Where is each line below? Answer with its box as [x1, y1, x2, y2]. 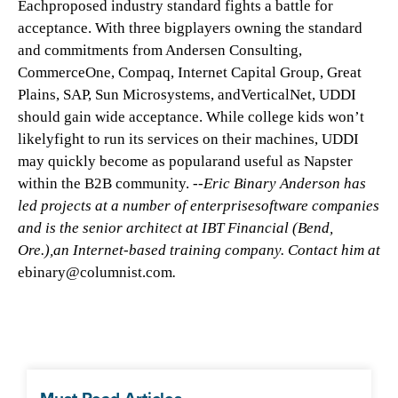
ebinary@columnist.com [18, 264, 172, 281]
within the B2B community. [18, 175, 193, 192]
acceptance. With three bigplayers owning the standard [18, 20, 362, 36]
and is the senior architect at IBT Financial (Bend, [18, 219, 333, 236]
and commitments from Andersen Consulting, [18, 42, 302, 59]
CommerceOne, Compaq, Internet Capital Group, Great [18, 64, 362, 81]
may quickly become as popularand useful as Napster [18, 153, 353, 170]
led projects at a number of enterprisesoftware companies [18, 197, 379, 214]
